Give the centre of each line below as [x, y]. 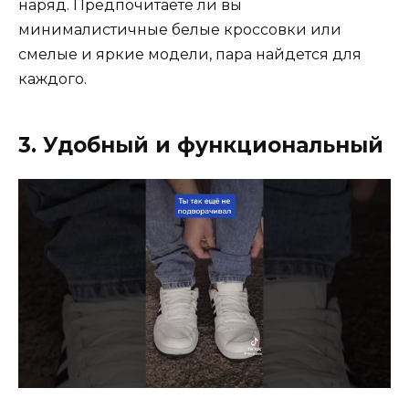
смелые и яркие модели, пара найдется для [190, 54]
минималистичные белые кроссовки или [180, 29]
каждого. [52, 79]
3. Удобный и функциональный [201, 145]
